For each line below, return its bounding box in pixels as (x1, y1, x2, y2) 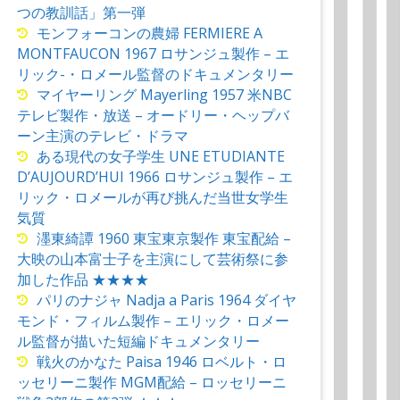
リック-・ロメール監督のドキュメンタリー (16, 64, 294, 85)
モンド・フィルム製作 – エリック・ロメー (16, 311, 289, 331)
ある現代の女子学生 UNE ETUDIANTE (36, 146, 285, 167)
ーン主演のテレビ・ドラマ (16, 126, 188, 146)
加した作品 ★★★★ (16, 270, 149, 290)
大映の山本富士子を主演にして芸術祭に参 (16, 249, 288, 270)
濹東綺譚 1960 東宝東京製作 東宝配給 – (36, 229, 291, 249)
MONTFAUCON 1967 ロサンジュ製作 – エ (16, 44, 289, 64)
